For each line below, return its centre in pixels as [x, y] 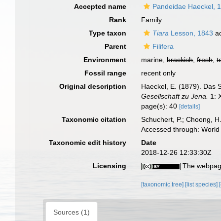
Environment [105, 60]
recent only [159, 73]
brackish [180, 60]
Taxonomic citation [94, 119]
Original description [93, 86]
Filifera [163, 46]
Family [152, 20]
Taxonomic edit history [88, 143]
